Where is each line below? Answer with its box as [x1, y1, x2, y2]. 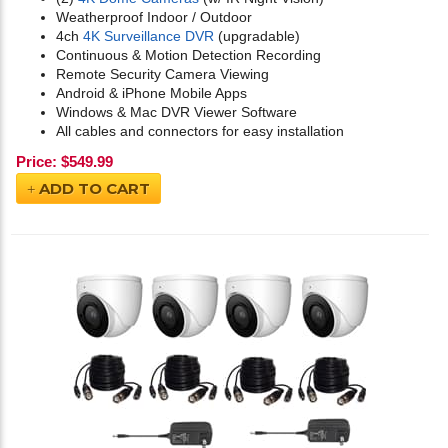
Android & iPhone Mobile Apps [56, 85, 247, 102]
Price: [16, 153, 57, 171]
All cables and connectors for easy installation [56, 123, 344, 140]
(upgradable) [214, 28, 300, 45]
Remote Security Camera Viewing [56, 66, 269, 83]
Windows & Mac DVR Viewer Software [56, 104, 297, 121]
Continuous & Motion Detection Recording [56, 47, 321, 64]
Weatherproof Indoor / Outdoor [56, 9, 252, 26]
